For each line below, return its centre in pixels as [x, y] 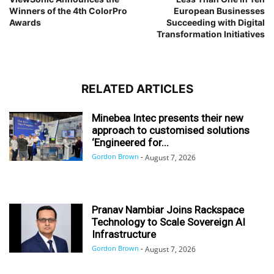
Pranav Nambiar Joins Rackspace [168, 209]
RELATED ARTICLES [137, 89]
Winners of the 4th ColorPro [68, 10]
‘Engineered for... [130, 142]
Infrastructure [124, 234]
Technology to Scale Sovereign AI [168, 222]
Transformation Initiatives [211, 34]
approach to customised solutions [171, 130]
